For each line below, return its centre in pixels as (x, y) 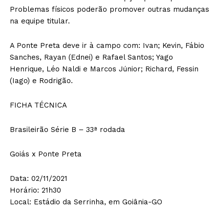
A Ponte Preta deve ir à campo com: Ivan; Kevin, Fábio (107, 46)
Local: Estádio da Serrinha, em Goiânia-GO (86, 202)
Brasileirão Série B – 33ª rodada (67, 130)
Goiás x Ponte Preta (46, 154)
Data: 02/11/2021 (39, 179)
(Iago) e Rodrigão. (41, 81)
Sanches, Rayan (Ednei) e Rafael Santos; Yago (91, 57)
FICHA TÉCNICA (38, 105)
